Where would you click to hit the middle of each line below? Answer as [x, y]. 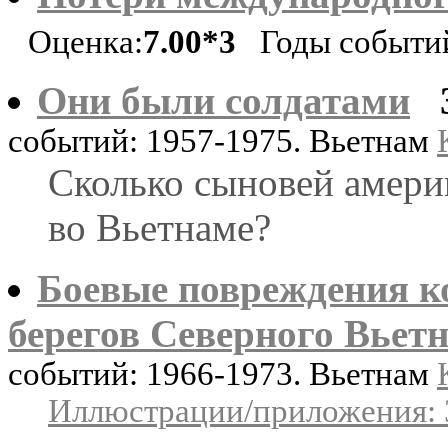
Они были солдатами [223, 100]
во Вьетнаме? [159, 227]
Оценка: [85, 41]
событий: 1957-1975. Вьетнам [222, 140]
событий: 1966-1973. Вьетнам [222, 373]
